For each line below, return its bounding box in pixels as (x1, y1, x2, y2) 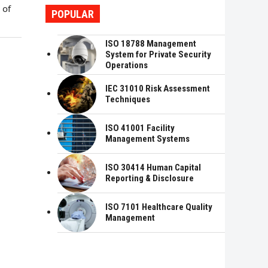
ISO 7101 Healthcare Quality (105, 202, 212, 212)
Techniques (105, 94, 150, 105)
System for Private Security (105, 49, 211, 60)
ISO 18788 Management (105, 38, 196, 49)
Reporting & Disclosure (105, 173, 194, 184)
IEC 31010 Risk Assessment (105, 83, 210, 94)
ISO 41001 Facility (105, 123, 175, 133)
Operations (105, 60, 148, 71)
